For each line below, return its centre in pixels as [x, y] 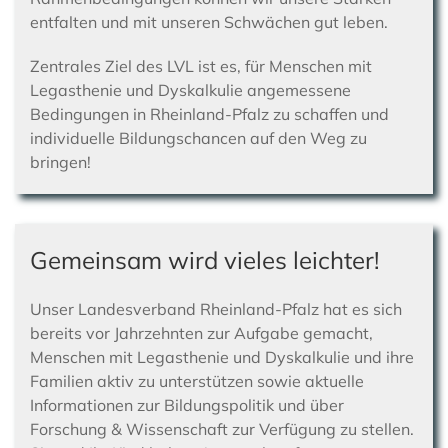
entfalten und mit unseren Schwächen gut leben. [209, 22]
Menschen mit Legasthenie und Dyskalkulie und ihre [222, 357]
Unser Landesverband [115, 309]
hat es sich [360, 309]
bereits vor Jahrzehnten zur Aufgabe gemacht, [201, 333]
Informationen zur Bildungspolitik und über [187, 405]
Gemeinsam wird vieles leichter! [204, 260]
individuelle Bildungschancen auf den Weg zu [198, 138]
